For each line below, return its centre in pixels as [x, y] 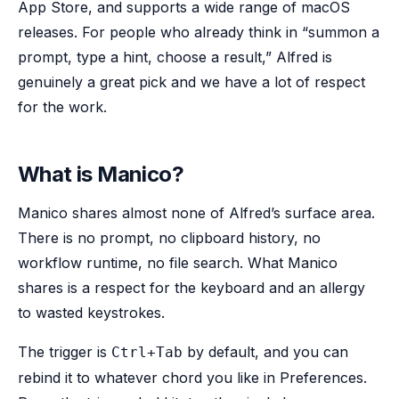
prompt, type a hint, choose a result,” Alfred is [175, 57]
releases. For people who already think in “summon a [199, 32]
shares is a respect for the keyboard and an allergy [191, 288]
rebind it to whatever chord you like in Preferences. [192, 378]
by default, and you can [265, 352]
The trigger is [65, 352]
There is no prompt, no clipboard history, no [169, 238]
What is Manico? [101, 174]
